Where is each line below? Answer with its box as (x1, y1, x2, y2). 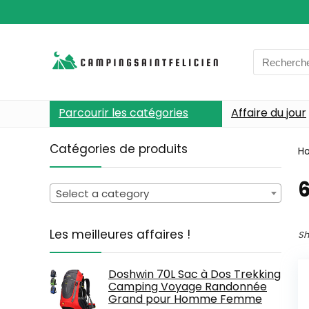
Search (252, 49, 288, 63)
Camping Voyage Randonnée (108, 278, 267, 295)
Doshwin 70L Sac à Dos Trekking (108, 266, 281, 282)
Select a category (56, 186, 149, 201)
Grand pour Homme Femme (108, 290, 262, 307)
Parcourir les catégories (59, 105, 188, 121)
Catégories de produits (50, 141, 188, 157)
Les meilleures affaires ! (50, 226, 190, 243)
